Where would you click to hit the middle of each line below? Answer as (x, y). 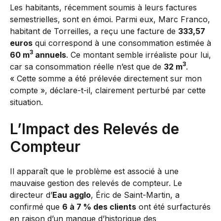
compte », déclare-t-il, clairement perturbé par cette (108, 90)
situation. (26, 102)
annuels (50, 55)
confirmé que (36, 206)
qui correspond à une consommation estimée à (122, 43)
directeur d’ (31, 195)
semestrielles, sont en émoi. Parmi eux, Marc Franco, (110, 19)
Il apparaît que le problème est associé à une (94, 171)
